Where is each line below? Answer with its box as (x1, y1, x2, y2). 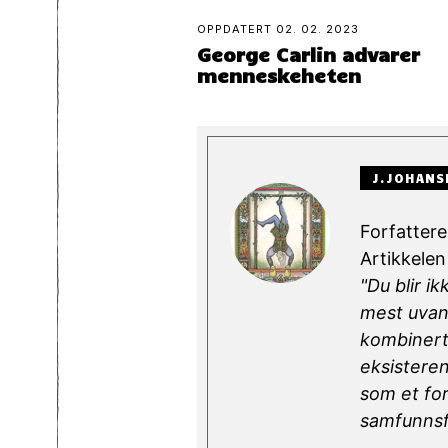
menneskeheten (197, 63, 361, 88)
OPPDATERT (197, 22, 276, 37)
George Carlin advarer (197, 42, 420, 67)
